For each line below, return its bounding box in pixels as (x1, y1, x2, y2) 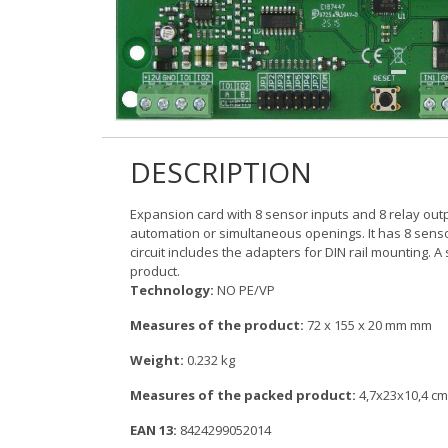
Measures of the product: (130, 316, 304, 335)
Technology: (130, 281, 214, 300)
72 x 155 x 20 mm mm (304, 316, 432, 335)
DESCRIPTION (130, 153, 312, 192)
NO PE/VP (214, 281, 275, 300)
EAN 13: (130, 421, 177, 440)
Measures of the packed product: (130, 386, 356, 405)
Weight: (130, 351, 184, 370)
